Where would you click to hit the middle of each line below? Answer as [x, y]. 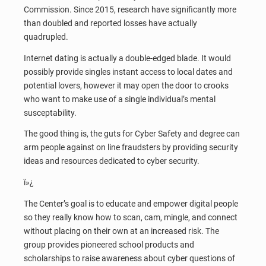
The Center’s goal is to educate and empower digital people [131, 203]
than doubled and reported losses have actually [110, 23]
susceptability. [50, 113]
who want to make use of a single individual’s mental [120, 99]
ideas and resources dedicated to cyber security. [112, 161]
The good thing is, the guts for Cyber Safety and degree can [132, 134]
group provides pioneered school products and [109, 244]
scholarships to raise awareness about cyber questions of [129, 258]
